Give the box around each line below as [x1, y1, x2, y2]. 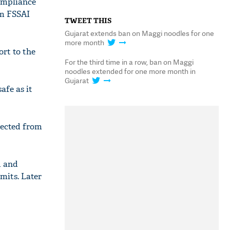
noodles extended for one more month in [65, 66, 196, 76]
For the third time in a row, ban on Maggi [65, 57, 194, 67]
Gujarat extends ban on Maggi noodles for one [65, 28, 214, 38]
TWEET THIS [65, 16, 111, 25]
